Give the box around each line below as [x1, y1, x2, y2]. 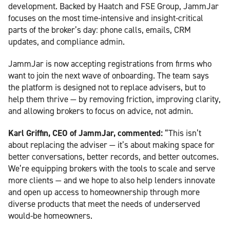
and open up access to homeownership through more [8, 186, 200, 198]
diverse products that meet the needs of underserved [8, 198, 200, 209]
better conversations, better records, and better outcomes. [8, 150, 219, 162]
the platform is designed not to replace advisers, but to [8, 81, 205, 93]
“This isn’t [163, 127, 201, 139]
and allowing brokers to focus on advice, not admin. [8, 105, 193, 117]
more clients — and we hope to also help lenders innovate [8, 174, 215, 186]
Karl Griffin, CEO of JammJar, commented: [8, 127, 163, 139]
